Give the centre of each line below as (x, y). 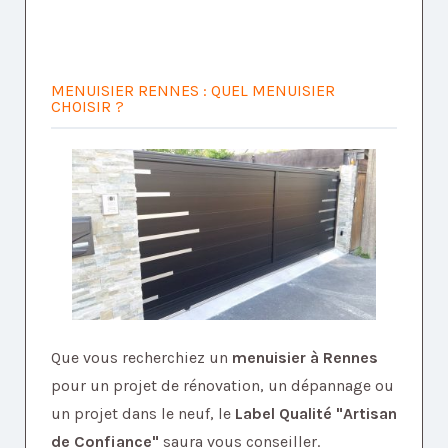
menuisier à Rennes (305, 358)
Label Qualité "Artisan (316, 414)
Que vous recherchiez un (141, 358)
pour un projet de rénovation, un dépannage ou (222, 386)
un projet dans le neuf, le (143, 414)
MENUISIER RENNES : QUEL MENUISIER (193, 91)
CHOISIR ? (87, 107)
